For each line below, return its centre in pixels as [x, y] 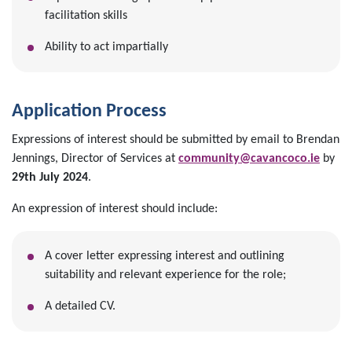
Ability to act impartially [106, 48]
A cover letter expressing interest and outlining [164, 257]
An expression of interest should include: [115, 209]
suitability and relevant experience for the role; [165, 275]
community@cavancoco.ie [249, 159]
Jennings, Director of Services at [95, 159]
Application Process [89, 112]
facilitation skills [86, 16]
